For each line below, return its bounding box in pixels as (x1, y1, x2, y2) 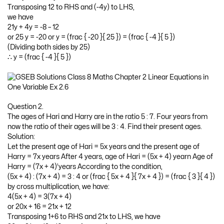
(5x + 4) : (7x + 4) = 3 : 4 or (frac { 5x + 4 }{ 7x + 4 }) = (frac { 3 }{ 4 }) (7, 173, 215, 180)
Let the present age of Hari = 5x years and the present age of (7, 143, 199, 150)
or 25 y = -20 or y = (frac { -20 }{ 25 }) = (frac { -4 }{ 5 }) (7, 34, 175, 41)
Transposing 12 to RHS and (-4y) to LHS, (7, 4, 134, 11)
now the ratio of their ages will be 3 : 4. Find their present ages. (7, 123, 202, 130)
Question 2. (7, 103, 43, 110)
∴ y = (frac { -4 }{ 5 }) (7, 54, 71, 61)
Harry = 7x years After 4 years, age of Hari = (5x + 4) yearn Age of (7, 153, 213, 160)
